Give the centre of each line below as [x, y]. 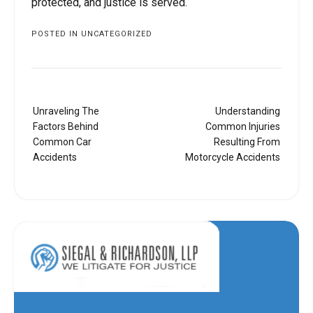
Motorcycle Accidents [233, 157]
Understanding [248, 111]
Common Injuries [243, 126]
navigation [54, 118]
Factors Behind [66, 126]
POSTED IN [56, 34]
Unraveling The [66, 111]
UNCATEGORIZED [117, 34]
